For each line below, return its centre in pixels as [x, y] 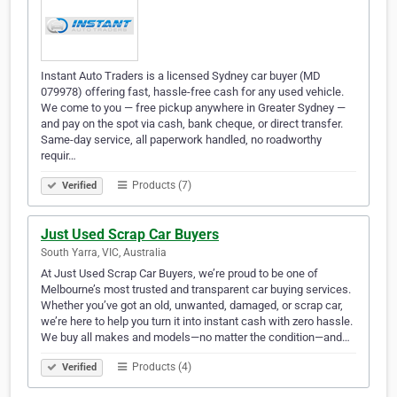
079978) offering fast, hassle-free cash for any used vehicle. [192, 92]
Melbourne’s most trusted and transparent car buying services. [196, 290]
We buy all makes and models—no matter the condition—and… [195, 338]
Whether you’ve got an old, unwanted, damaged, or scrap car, [192, 306]
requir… [58, 156]
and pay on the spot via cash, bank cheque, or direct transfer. [192, 124]
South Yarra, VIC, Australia [104, 253]
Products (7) [160, 186]
